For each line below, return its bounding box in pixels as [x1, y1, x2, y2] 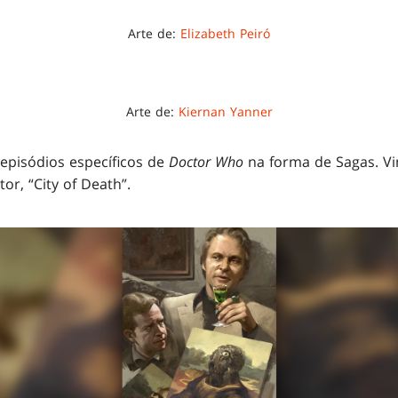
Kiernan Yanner [178, 103, 273, 121]
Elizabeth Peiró [180, 25, 270, 43]
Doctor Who [169, 152, 243, 172]
